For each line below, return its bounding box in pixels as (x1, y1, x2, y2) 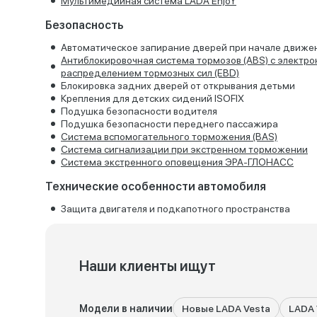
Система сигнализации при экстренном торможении (61, 144, 308, 155)
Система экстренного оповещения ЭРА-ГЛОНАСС (61, 156, 294, 168)
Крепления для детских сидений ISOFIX (61, 93, 244, 104)
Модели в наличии (79, 303, 173, 314)
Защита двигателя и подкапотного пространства (61, 203, 290, 214)
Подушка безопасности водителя (61, 105, 217, 117)
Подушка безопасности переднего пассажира (61, 118, 278, 129)
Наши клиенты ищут (79, 258, 216, 275)
